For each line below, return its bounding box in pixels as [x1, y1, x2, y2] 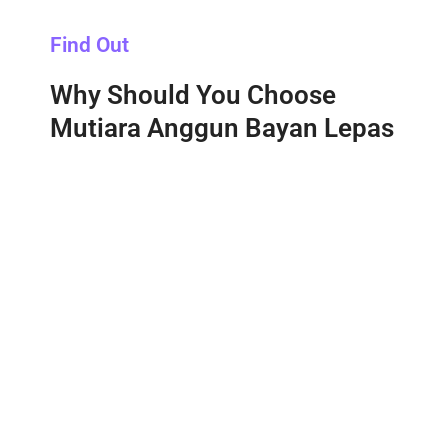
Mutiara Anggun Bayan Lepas [50, 112, 394, 143]
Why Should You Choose [50, 79, 336, 110]
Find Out [50, 32, 129, 57]
